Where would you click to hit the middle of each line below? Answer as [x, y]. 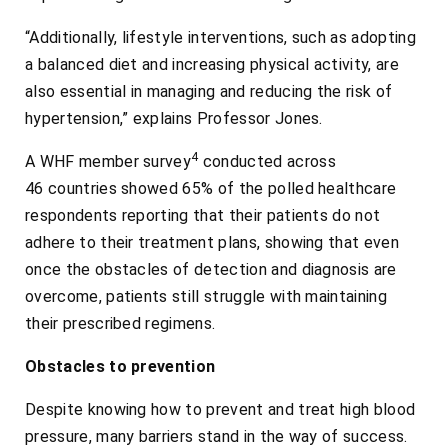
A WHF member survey [108, 162]
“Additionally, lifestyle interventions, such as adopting [220, 38]
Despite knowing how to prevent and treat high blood [220, 410]
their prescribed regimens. [120, 324]
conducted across [267, 162]
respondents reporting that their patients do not [203, 216]
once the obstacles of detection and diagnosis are [211, 270]
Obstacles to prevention [120, 367]
